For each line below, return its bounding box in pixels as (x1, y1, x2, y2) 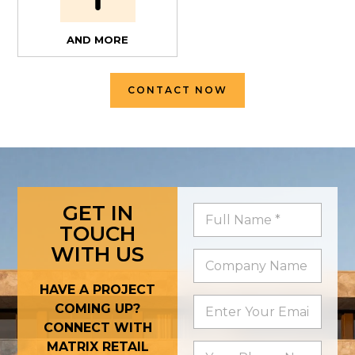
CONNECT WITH (43, 320, 152, 336)
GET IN (62, 200, 133, 227)
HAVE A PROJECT (40, 282, 156, 298)
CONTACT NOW (128, 84, 227, 97)
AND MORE (67, 33, 129, 47)
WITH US (51, 242, 145, 268)
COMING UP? (55, 301, 141, 317)
